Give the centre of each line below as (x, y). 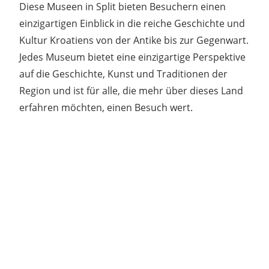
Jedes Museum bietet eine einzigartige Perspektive (132, 57)
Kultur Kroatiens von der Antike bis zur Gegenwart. (134, 40)
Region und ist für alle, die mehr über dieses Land (131, 90)
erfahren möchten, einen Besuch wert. (106, 107)
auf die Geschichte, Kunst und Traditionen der (123, 74)
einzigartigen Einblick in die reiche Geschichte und (132, 23)
